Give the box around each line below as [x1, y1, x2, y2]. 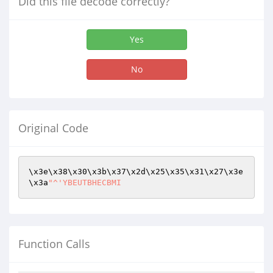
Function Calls [18, 236, 90, 251]
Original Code [18, 121, 88, 135]
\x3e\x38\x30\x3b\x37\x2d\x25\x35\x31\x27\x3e [29, 167, 243, 176]
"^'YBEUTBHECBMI [48, 178, 121, 187]
